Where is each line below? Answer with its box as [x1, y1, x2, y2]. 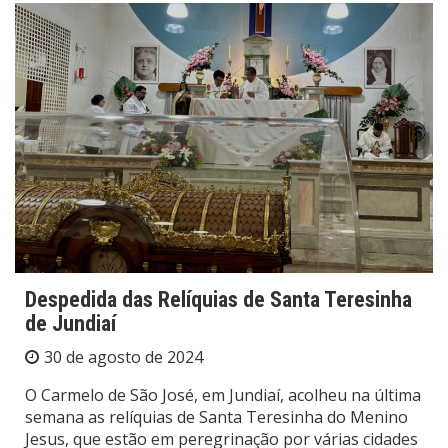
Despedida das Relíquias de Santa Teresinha [25, 287, 412, 313]
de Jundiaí [25, 311, 116, 337]
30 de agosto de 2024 [44, 346, 203, 369]
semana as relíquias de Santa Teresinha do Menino [25, 406, 408, 429]
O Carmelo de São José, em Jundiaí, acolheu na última [25, 384, 421, 407]
